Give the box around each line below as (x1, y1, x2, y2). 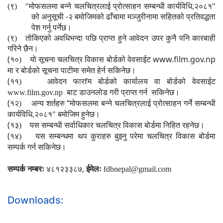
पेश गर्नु (31, 23, 51, 32)
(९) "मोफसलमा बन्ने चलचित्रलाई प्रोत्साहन (7, 1, 144, 10)
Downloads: (7, 194, 64, 206)
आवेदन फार (47, 77, 85, 86)
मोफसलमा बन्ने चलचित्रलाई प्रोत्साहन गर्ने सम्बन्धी (70, 99, 216, 108)
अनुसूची (41, 12, 66, 21)
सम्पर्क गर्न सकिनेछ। (7, 142, 66, 151)
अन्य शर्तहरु (31, 99, 67, 108)
